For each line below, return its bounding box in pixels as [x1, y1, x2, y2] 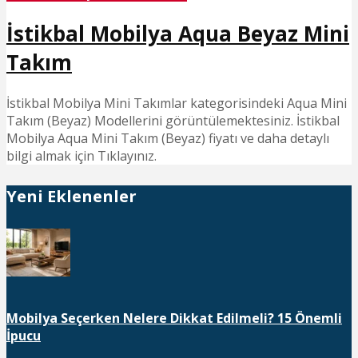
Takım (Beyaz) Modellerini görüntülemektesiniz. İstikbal [6, 111, 340, 129]
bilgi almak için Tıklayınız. [6, 146, 157, 165]
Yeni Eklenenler [6, 185, 137, 208]
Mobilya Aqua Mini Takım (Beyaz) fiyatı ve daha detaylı [6, 129, 329, 147]
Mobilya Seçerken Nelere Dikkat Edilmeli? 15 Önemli [6, 309, 342, 328]
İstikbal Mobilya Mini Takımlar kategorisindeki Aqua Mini [6, 93, 347, 112]
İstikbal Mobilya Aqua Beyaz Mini [6, 18, 349, 48]
